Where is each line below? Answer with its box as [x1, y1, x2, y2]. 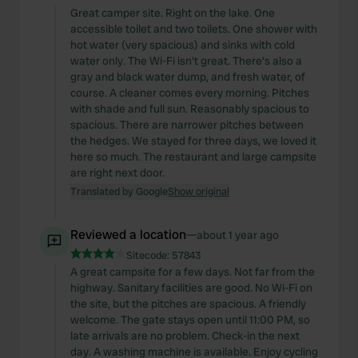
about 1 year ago [197, 228, 279, 242]
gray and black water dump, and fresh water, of [70, 70, 305, 84]
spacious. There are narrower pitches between [70, 117, 304, 132]
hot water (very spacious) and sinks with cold [70, 38, 295, 52]
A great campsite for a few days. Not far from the [70, 265, 315, 279]
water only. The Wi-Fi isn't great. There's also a [70, 54, 302, 68]
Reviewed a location [70, 226, 186, 243]
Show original [168, 185, 229, 198]
